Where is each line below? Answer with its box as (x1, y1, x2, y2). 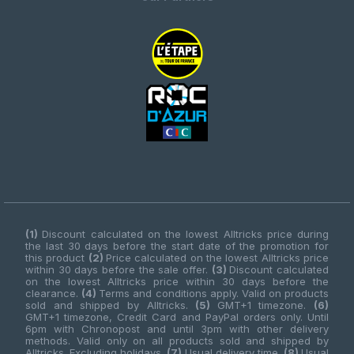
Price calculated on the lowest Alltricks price (106, 251, 330, 264)
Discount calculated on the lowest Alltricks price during (42, 228, 329, 240)
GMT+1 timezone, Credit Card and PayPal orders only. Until (25, 311, 329, 323)
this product (25, 251, 88, 264)
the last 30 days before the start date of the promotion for (25, 239, 329, 252)
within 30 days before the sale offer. (25, 263, 212, 276)
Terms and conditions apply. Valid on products (99, 287, 329, 299)
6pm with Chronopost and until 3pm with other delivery (25, 322, 329, 335)
